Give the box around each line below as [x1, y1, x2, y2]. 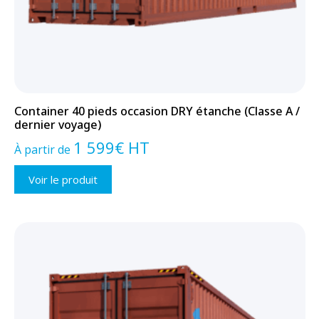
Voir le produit [28, 172, 98, 187]
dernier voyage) [14, 117, 101, 133]
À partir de [14, 142, 73, 158]
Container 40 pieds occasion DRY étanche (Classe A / [14, 103, 300, 120]
